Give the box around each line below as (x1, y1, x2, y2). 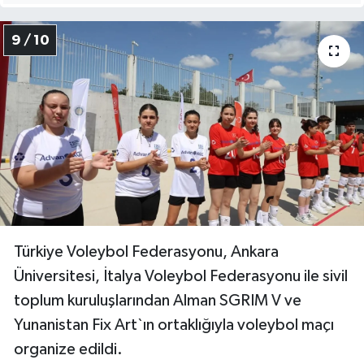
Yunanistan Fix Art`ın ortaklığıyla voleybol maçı (14, 317, 334, 334)
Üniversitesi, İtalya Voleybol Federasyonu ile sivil (14, 268, 348, 285)
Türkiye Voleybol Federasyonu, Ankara (14, 244, 279, 261)
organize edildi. (14, 341, 123, 358)
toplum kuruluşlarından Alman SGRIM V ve (14, 292, 301, 310)
